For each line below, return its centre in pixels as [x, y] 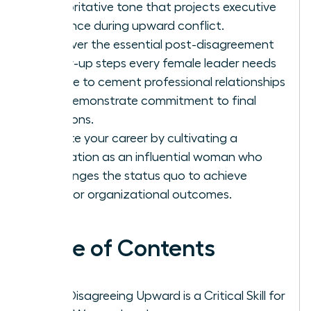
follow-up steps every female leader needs [158, 63]
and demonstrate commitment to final [148, 100]
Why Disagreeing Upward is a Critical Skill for [162, 295]
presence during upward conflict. [132, 25]
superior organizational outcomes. [136, 194]
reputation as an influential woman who [151, 157]
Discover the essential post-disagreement [157, 44]
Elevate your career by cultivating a [138, 138]
